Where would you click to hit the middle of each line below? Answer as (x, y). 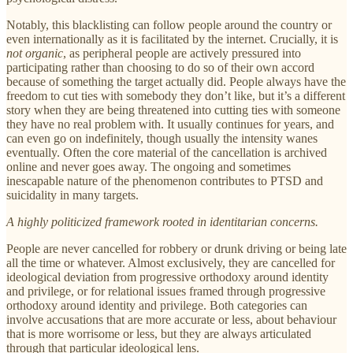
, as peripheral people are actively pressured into (182, 53)
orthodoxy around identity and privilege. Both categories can (157, 305)
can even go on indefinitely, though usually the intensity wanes (162, 138)
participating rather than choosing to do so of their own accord (160, 67)
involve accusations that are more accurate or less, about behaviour (171, 319)
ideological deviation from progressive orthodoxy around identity (167, 277)
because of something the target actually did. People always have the (176, 81)
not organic (35, 53)
